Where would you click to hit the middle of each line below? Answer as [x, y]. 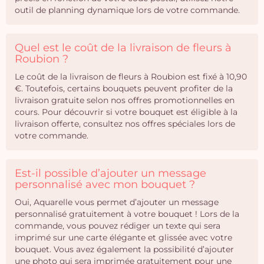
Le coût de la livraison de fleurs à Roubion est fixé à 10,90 [131, 77]
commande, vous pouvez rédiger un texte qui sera [118, 226]
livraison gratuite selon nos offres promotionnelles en [125, 100]
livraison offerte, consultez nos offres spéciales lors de [125, 124]
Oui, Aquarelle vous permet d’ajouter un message [117, 202]
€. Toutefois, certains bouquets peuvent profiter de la [124, 88]
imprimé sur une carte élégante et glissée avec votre [123, 237]
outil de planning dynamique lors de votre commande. [127, 10]
